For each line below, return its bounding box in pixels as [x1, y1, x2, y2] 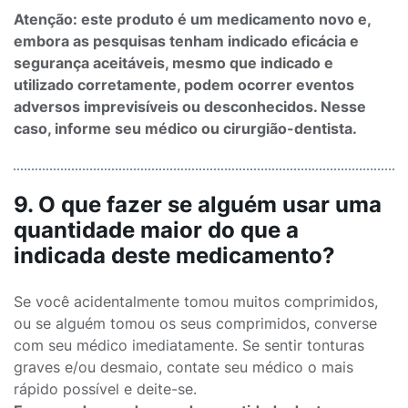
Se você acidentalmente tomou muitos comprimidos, [14, 292, 378, 311]
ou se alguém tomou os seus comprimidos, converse [14, 314, 377, 332]
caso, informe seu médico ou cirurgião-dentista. [14, 119, 357, 138]
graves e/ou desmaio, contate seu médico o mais [14, 358, 353, 376]
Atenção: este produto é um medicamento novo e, [14, 10, 371, 28]
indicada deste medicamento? [14, 242, 335, 269]
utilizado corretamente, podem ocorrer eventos [14, 76, 354, 94]
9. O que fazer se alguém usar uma [14, 191, 382, 218]
